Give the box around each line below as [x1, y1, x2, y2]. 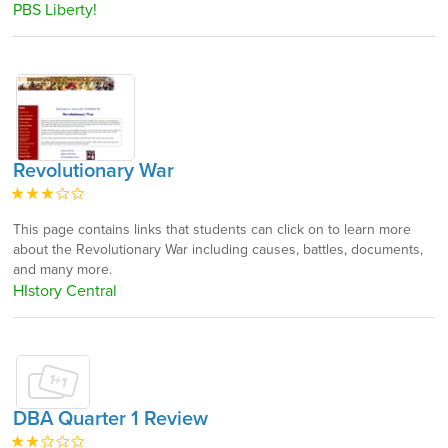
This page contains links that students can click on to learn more [13, 220, 411, 238]
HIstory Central [13, 280, 117, 301]
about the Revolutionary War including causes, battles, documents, [13, 240, 423, 258]
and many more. [13, 260, 112, 278]
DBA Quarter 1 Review [13, 407, 208, 431]
